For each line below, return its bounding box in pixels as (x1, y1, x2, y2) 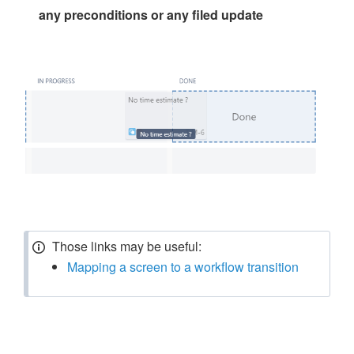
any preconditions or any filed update (39, 6, 264, 24)
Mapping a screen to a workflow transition (67, 258, 299, 276)
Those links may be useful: (52, 237, 201, 255)
